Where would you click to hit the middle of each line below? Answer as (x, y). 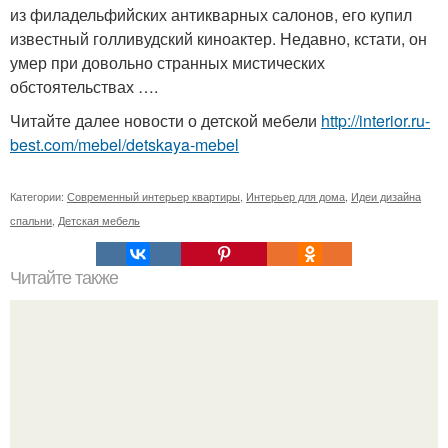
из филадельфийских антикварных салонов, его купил (211, 14)
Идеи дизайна (386, 195)
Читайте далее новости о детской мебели (165, 120)
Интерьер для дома (295, 195)
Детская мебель (99, 219)
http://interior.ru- (375, 120)
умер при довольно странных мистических (167, 62)
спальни (31, 219)
